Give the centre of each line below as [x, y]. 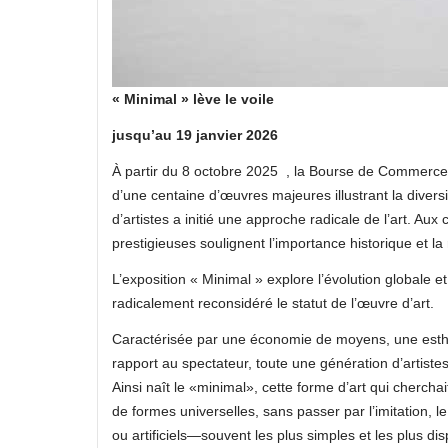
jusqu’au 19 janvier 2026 [195, 135]
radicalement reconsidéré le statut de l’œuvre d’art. [273, 303]
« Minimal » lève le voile [193, 99]
